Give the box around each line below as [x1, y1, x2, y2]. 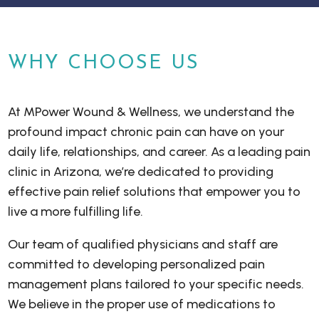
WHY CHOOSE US [8, 53, 200, 73]
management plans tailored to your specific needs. [8, 276, 305, 292]
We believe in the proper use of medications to [8, 296, 276, 312]
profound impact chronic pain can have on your [8, 123, 285, 140]
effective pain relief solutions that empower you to [8, 183, 301, 199]
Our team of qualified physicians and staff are [8, 236, 278, 252]
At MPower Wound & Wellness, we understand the [8, 103, 295, 120]
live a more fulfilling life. [8, 203, 144, 219]
